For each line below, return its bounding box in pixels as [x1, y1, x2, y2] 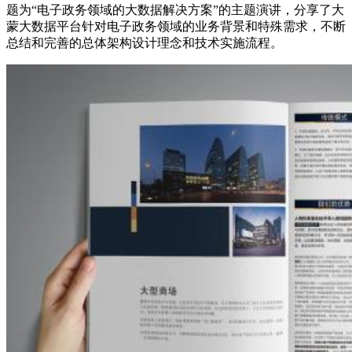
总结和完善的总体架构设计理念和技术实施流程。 [6, 35, 283, 49]
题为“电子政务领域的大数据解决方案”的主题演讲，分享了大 [6, 2, 344, 16]
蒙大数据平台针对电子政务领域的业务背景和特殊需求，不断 [6, 19, 346, 33]
